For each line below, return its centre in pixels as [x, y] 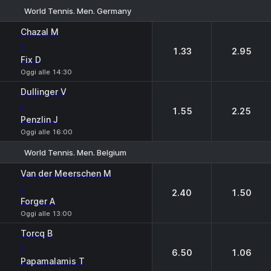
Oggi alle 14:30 [46, 72]
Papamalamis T [53, 261]
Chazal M [40, 32]
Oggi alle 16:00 [47, 132]
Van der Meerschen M [66, 173]
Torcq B [37, 233]
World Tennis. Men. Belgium [75, 152]
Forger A [38, 201]
